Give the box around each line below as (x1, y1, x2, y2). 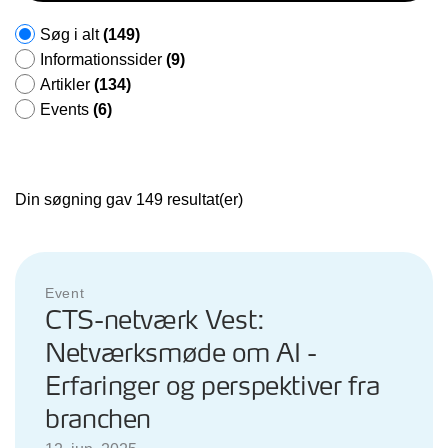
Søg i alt (40, 25, 103, 43)
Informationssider (40, 50, 166, 68)
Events (40, 100, 93, 118)
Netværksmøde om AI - (45, 335, 317, 373)
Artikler (40, 75, 94, 93)
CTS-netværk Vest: (45, 302, 266, 340)
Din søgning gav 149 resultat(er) (15, 190, 243, 208)
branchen (45, 401, 152, 439)
